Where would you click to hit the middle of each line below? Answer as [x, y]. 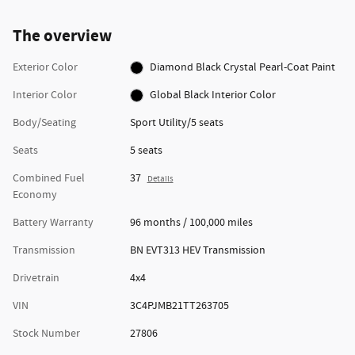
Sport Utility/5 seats [176, 122]
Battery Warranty [53, 222]
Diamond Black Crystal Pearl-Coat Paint [324, 67]
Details [160, 179]
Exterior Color [45, 67]
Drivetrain [36, 278]
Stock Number [46, 333]
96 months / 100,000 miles [191, 222]
